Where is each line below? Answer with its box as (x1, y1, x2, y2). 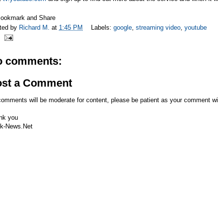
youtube (184, 23, 207, 31)
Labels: (91, 23, 113, 31)
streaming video (136, 23, 181, 31)
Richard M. (19, 23, 52, 31)
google (113, 23, 132, 31)
